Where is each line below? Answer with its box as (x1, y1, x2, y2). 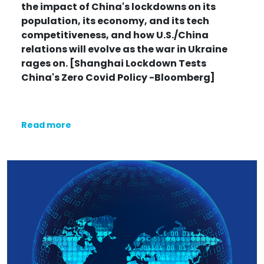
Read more (21, 118, 71, 131)
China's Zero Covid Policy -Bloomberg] (21, 70, 215, 84)
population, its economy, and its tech (21, 14, 209, 28)
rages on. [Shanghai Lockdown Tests (21, 56, 206, 70)
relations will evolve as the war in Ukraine (21, 42, 227, 56)
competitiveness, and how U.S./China (21, 28, 209, 42)
